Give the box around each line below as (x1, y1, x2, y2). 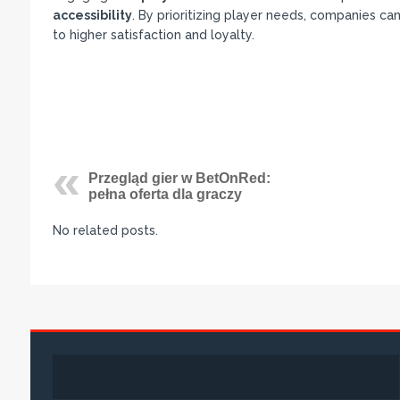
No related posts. (52, 223, 158, 237)
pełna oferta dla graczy (87, 187, 242, 202)
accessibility (52, 8, 132, 22)
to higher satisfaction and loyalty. (52, 28, 254, 42)
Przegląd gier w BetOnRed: (87, 171, 271, 186)
